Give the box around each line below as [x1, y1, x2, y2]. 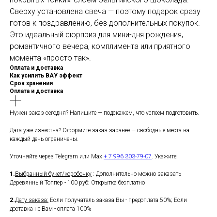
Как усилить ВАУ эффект [10, 72, 82, 79]
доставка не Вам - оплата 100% [10, 205, 91, 213]
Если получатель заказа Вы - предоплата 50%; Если [48, 197, 187, 204]
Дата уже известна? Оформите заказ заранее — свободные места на [10, 127, 189, 134]
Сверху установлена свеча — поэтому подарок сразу [10, 7, 201, 16]
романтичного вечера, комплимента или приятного [10, 42, 190, 51]
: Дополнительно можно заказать [92, 170, 181, 178]
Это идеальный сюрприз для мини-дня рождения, [10, 30, 183, 40]
